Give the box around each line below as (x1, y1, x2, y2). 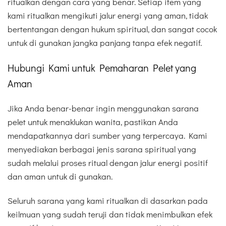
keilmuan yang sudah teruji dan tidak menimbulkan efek (8, 208, 212, 220)
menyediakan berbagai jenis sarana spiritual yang (8, 143, 196, 155)
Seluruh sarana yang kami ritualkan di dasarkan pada (8, 195, 208, 207)
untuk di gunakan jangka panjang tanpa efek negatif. (8, 37, 202, 48)
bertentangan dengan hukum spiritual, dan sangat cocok (8, 23, 217, 35)
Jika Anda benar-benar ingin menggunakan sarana (8, 102, 199, 115)
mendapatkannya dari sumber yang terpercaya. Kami (8, 130, 207, 142)
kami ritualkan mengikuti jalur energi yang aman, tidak (8, 10, 208, 21)
